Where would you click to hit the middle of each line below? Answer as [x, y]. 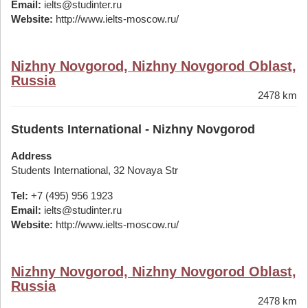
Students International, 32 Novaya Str [95, 170]
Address [31, 156]
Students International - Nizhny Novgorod [133, 129]
